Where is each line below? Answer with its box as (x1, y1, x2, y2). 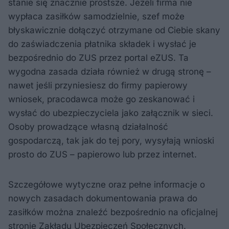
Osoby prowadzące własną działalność (8, 121, 168, 132)
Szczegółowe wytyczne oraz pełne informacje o (8, 179, 205, 190)
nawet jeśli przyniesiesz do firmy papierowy (8, 80, 188, 90)
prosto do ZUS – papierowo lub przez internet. (8, 149, 197, 159)
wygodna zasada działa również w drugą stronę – (8, 66, 211, 77)
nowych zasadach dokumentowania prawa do (8, 193, 197, 203)
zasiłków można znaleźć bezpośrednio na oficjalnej (8, 207, 218, 217)
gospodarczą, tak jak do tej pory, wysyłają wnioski (8, 135, 214, 146)
